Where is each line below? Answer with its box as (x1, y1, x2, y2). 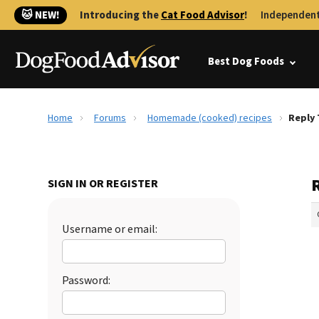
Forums (94, 111, 126, 125)
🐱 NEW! (21, 8, 60, 23)
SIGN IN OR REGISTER (48, 176, 158, 192)
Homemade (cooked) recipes (147, 111, 272, 125)
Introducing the (80, 8, 161, 23)
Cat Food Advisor (161, 8, 244, 23)
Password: (62, 273, 110, 288)
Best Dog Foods (208, 54, 284, 69)
